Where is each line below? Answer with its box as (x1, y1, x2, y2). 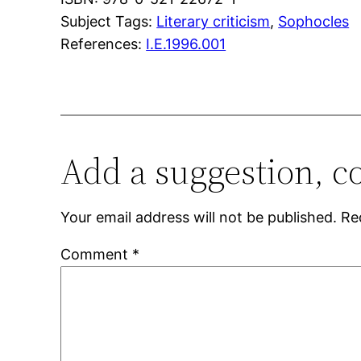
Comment (60, 246, 133, 263)
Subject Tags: (60, 13, 157, 31)
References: (60, 35, 147, 53)
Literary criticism (156, 13, 271, 31)
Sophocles (278, 13, 350, 31)
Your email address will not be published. (60, 209, 338, 226)
